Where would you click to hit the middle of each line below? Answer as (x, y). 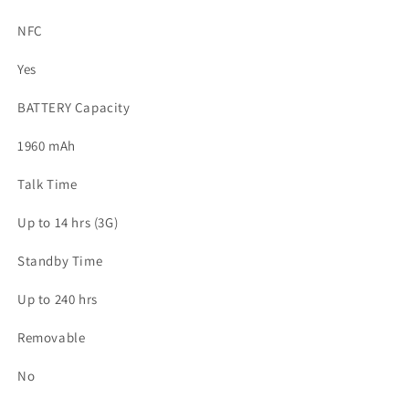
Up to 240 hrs (58, 299)
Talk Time (47, 184)
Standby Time (60, 261)
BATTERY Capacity (74, 107)
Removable (52, 337)
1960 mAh (47, 146)
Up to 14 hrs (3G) (68, 222)
